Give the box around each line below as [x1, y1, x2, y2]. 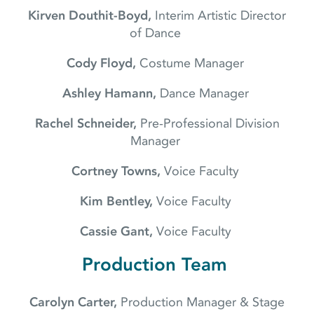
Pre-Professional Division [136, 116, 280, 132]
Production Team [81, 254, 233, 276]
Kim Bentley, [79, 193, 156, 210]
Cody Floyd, [67, 55, 136, 71]
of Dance [130, 25, 184, 41]
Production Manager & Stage [117, 294, 285, 310]
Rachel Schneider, [34, 116, 137, 132]
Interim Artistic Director [151, 8, 286, 24]
